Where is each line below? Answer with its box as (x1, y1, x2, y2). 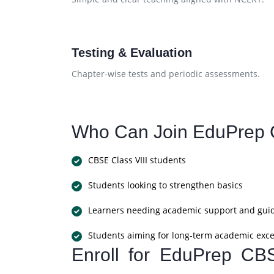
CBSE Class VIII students (88, 154, 186, 166)
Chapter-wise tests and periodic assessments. (72, 68, 260, 80)
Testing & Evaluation (72, 46, 192, 59)
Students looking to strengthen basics (88, 179, 243, 191)
